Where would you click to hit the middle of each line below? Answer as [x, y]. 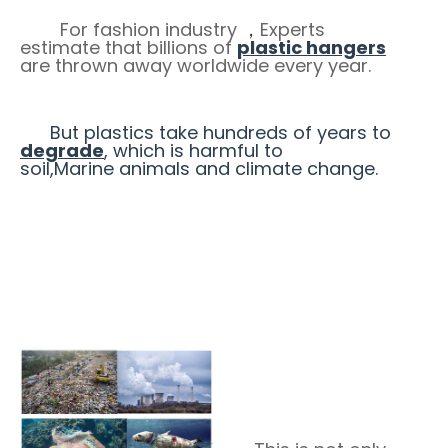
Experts [292, 29]
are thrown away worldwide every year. [195, 65]
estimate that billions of [128, 47]
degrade [62, 150]
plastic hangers [311, 47]
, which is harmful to [193, 150]
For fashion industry [151, 29]
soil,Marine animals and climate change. [199, 168]
